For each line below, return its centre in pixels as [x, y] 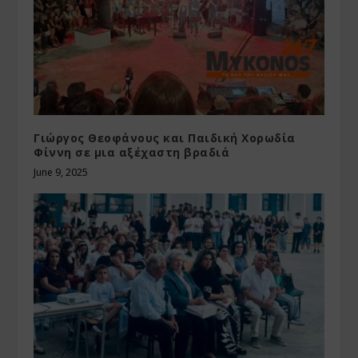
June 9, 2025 [61, 173]
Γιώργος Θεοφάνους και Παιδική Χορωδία [165, 138]
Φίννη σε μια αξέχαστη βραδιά [132, 153]
